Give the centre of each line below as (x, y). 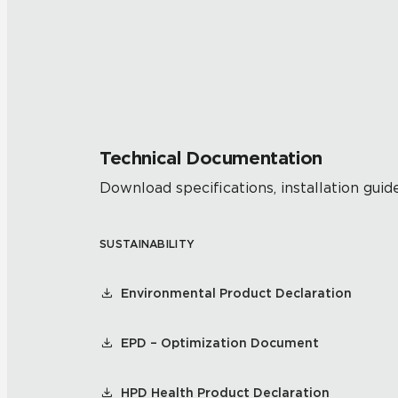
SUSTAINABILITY (147, 244)
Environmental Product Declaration (236, 293)
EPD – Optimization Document (220, 343)
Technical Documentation (211, 158)
